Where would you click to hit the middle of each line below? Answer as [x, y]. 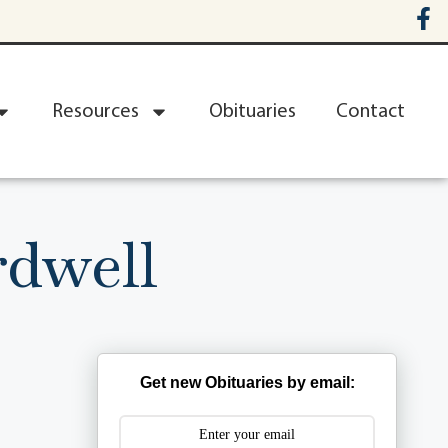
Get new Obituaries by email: [247, 383]
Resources [95, 111]
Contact [370, 111]
